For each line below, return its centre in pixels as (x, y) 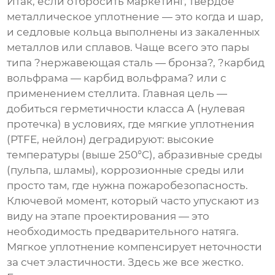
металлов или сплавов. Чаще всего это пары (128, 47)
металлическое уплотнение (83, 16)
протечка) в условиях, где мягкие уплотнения (131, 124)
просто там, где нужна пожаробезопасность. (128, 185)
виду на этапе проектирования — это (108, 216)
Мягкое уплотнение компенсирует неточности (135, 246)
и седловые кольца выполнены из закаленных (134, 32)
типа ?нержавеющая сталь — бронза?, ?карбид (136, 62)
